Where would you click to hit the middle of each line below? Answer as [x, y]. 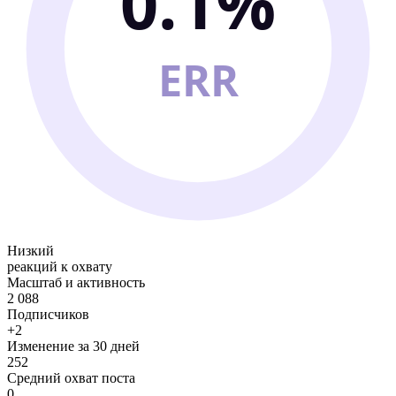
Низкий [30, 250]
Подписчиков [48, 314]
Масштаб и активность [76, 282]
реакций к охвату [60, 266]
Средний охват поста [71, 377]
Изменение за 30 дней [73, 346]
